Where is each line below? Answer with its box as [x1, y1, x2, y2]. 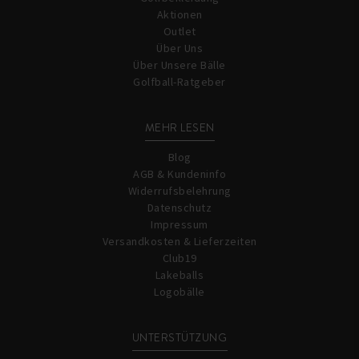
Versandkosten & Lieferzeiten [102, 234, 257, 248]
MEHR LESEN [144, 119, 215, 135]
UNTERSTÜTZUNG [131, 329, 228, 345]
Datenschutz [147, 200, 212, 215]
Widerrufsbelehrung [127, 184, 232, 198]
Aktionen [156, 7, 203, 22]
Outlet [163, 24, 196, 38]
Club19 [162, 251, 197, 265]
